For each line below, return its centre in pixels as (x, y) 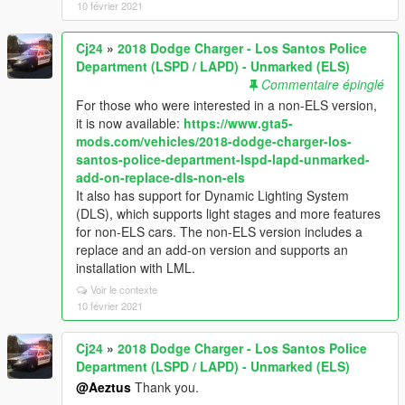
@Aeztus (104, 386)
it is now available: (130, 122)
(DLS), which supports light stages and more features (228, 213)
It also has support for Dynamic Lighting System (212, 195)
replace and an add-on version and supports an (212, 249)
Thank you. (165, 386)
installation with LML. (136, 267)
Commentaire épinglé (323, 84)
